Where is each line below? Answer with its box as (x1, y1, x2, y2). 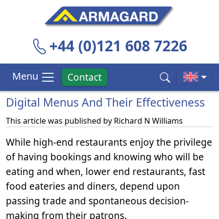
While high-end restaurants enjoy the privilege (6, 135, 212, 149)
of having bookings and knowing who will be (6, 150, 204, 163)
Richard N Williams (114, 115, 183, 126)
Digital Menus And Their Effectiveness (6, 94, 205, 110)
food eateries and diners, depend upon (6, 179, 180, 193)
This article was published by (6, 115, 114, 126)
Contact (67, 70, 102, 84)
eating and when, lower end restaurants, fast (6, 165, 205, 178)
